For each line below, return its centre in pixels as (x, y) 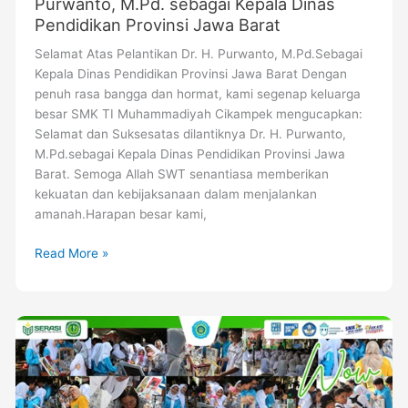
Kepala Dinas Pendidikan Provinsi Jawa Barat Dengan (190, 74)
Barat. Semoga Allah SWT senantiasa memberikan (181, 174)
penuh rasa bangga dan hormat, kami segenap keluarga (197, 94)
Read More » (71, 253)
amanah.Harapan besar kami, (120, 214)
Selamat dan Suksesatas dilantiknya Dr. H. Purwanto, (190, 134)
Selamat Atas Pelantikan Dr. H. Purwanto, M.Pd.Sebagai (198, 54)
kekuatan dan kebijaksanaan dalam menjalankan (175, 194)
